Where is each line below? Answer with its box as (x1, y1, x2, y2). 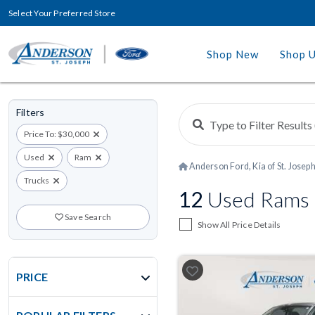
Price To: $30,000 (24, 129, 89, 139)
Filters (16, 106, 45, 118)
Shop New (207, 48, 259, 60)
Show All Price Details (198, 219, 281, 230)
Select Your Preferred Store (8, 8, 116, 18)
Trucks (24, 175, 49, 186)
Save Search (63, 212, 112, 222)
